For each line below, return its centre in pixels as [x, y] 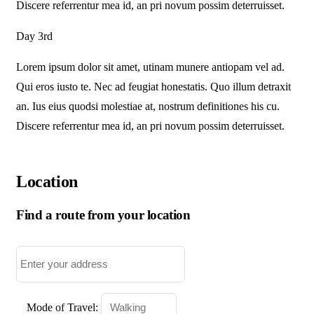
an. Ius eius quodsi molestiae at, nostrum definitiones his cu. [148, 106]
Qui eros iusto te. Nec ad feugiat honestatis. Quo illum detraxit [153, 87]
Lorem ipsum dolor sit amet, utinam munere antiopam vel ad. [150, 67]
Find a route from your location [103, 215]
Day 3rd [34, 36]
